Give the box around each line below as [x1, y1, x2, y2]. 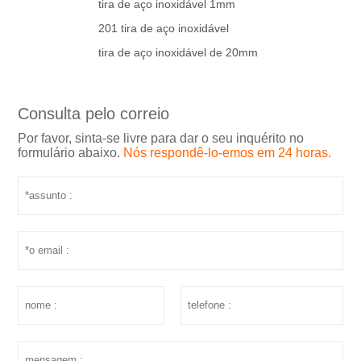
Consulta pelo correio [18, 105, 170, 123]
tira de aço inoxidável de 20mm [98, 46, 259, 60]
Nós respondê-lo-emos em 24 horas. [123, 146, 332, 160]
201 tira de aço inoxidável [98, 22, 230, 35]
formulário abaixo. [18, 146, 124, 160]
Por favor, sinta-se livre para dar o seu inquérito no [18, 131, 305, 146]
